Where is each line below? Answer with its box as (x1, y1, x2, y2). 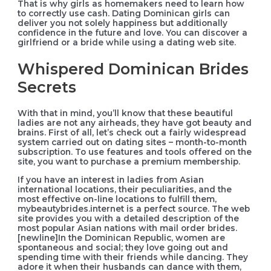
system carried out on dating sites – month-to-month (18, 137, 247, 148)
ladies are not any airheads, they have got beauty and (18, 118, 252, 128)
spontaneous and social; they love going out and (18, 243, 229, 252)
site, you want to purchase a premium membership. (18, 157, 241, 167)
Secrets (18, 77, 77, 96)
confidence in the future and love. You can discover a (18, 27, 248, 38)
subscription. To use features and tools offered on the (18, 147, 252, 157)
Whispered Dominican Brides (18, 59, 249, 78)
